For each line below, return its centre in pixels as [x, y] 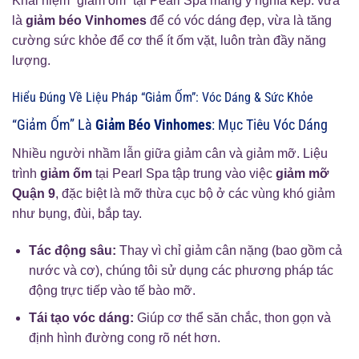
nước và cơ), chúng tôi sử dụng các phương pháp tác [181, 270]
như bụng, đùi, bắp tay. [77, 213]
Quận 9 [34, 193]
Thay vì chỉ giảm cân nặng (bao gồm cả [229, 250]
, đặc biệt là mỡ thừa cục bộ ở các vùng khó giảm [195, 193]
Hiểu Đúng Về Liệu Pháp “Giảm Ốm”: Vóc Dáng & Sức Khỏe [163, 97]
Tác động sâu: [72, 250]
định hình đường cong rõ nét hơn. [124, 338]
